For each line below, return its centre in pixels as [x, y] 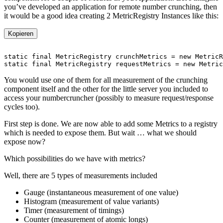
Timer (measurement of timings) [74, 211]
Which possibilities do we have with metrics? [75, 159]
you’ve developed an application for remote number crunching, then [111, 7]
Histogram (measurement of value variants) [91, 202]
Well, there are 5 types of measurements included [81, 176]
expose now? [25, 142]
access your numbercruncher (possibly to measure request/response [109, 98]
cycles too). [22, 107]
